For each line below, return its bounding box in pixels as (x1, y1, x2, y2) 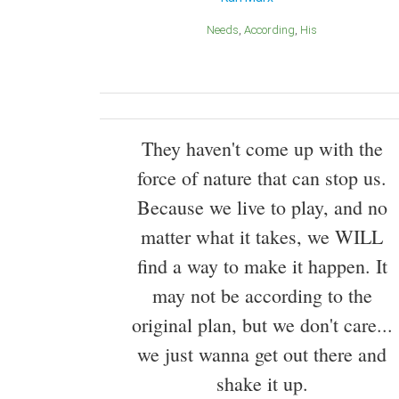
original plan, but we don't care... (131, 312, 393, 338)
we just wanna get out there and (137, 341, 387, 368)
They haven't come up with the (141, 135, 383, 162)
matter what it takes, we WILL (141, 224, 383, 250)
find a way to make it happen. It (136, 253, 387, 280)
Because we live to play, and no (136, 194, 387, 221)
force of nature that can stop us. (137, 165, 387, 191)
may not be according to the (151, 282, 372, 309)
